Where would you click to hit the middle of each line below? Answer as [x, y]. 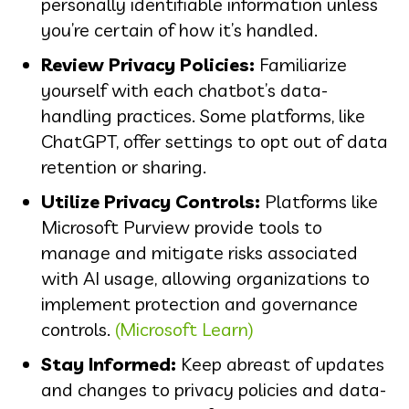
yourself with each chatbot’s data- [184, 89]
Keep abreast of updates [280, 363]
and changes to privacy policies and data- [214, 389]
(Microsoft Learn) [184, 329]
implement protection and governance [199, 303]
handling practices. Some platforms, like [203, 115]
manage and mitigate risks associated [199, 252]
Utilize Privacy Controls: [151, 201]
